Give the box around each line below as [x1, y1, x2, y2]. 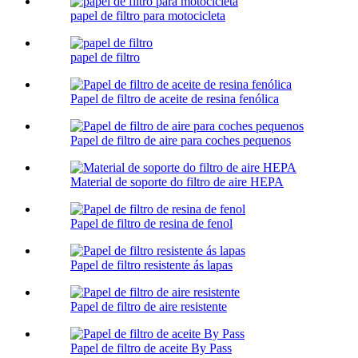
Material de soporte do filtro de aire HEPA [70, 175, 284, 189]
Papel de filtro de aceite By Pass [70, 341, 232, 356]
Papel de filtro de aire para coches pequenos [70, 133, 291, 148]
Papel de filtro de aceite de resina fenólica [70, 92, 279, 106]
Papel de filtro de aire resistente [70, 300, 227, 314]
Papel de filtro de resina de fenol [70, 217, 233, 231]
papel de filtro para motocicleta [70, 9, 225, 23]
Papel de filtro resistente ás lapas [70, 258, 233, 272]
